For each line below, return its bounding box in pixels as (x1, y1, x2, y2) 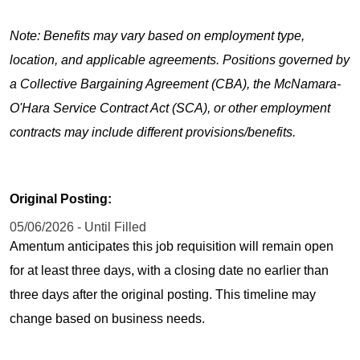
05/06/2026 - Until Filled (10, 219, 146, 234)
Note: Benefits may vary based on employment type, (10, 29, 305, 43)
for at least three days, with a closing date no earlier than (10, 263, 329, 277)
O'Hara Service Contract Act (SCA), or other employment (10, 101, 330, 116)
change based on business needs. (10, 311, 205, 325)
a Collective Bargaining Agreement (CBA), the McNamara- (10, 77, 341, 92)
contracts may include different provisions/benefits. (10, 125, 296, 140)
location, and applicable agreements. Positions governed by (10, 53, 350, 67)
